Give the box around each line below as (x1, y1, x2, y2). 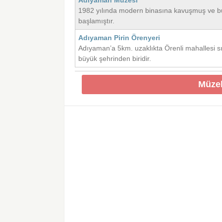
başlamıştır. (78, 17, 115, 25)
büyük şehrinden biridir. (78, 55, 152, 63)
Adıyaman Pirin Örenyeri (78, 34, 161, 42)
